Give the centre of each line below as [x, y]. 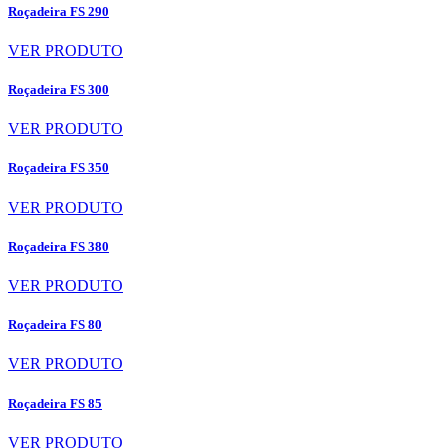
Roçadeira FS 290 [58, 11]
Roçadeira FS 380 [58, 246]
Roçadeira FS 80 [55, 325]
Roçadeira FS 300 [58, 90]
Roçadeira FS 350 [58, 168]
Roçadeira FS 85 [55, 403]
